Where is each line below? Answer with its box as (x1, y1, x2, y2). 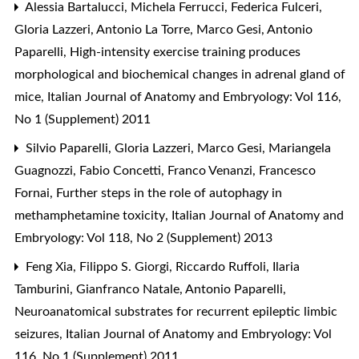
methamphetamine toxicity (14, 208, 168, 222)
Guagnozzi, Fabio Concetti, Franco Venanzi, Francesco (14, 163, 316, 177)
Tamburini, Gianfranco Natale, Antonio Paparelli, (14, 282, 286, 296)
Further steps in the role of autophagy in (56, 186, 282, 200)
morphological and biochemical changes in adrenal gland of (14, 67, 345, 81)
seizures (14, 327, 63, 341)
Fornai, (14, 186, 56, 200)
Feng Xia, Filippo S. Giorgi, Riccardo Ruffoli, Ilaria (22, 260, 300, 273)
